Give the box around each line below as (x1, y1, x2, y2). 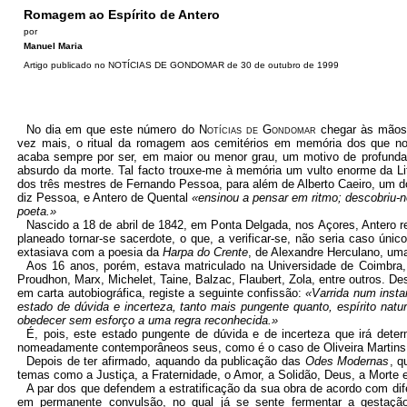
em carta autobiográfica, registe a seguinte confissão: (17, 286, 306, 300)
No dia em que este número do (26, 123, 199, 136)
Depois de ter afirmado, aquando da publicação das (26, 354, 305, 368)
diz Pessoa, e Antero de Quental (17, 191, 192, 204)
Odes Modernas (304, 354, 390, 368)
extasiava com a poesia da (17, 245, 163, 259)
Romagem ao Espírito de (24, 7, 178, 22)
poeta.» (17, 204, 56, 218)
